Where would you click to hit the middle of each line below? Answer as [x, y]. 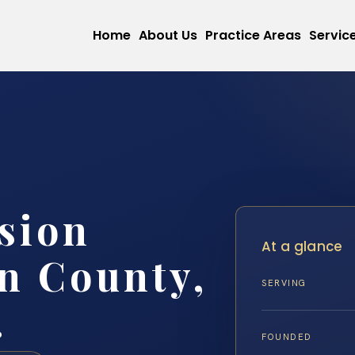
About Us [168, 35]
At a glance [302, 246]
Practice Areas [253, 35]
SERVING [284, 283]
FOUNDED [287, 337]
